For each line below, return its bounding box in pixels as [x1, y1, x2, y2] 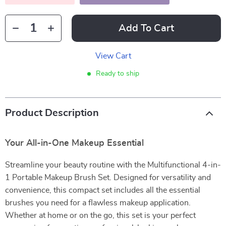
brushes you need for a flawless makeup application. [5, 199, 191, 207]
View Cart [95, 52, 131, 60]
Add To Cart [119, 23, 174, 33]
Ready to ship [95, 70, 139, 77]
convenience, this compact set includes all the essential [5, 186, 200, 194]
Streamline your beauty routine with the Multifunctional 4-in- [5, 161, 221, 169]
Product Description [5, 108, 99, 118]
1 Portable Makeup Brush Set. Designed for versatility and [5, 174, 211, 182]
